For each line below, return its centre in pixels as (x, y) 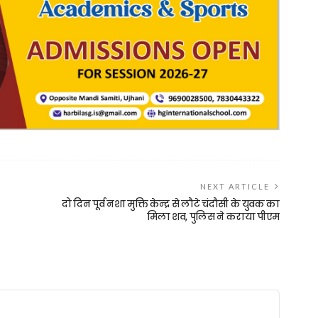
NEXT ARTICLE (235, 186)
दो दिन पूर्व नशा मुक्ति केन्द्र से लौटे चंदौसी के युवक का (170, 204)
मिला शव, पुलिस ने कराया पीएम (213, 216)
